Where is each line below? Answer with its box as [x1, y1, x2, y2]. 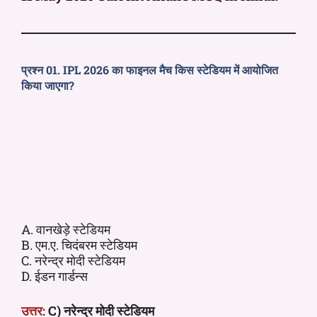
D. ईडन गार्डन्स [21, 267, 88, 284]
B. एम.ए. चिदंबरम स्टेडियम [21, 236, 137, 253]
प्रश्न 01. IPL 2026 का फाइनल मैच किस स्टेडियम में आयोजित [21, 62, 278, 77]
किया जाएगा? [21, 77, 74, 93]
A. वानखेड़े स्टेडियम [21, 220, 110, 238]
